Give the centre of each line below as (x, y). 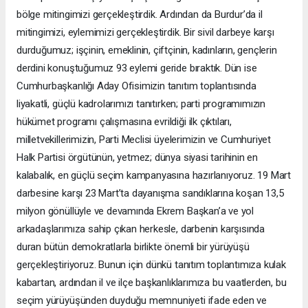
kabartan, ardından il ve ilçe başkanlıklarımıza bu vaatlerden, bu (152, 282)
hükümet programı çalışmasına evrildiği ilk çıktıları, (124, 121)
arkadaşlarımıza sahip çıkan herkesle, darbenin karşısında (141, 229)
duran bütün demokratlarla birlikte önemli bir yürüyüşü (133, 246)
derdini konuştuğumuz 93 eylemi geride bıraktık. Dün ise (137, 68)
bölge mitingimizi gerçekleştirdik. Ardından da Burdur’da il (140, 14)
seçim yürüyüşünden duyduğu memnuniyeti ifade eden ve (142, 300)
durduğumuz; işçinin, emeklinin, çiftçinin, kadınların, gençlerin (147, 50)
